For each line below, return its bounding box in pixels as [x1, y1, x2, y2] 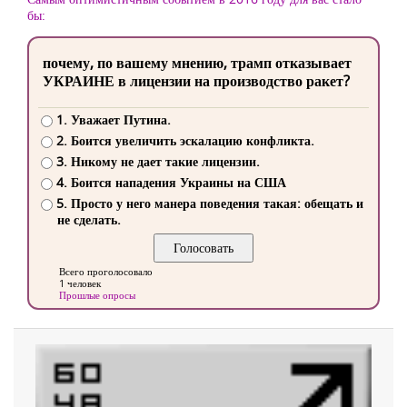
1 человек [59, 276, 101, 291]
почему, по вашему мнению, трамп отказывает [43, 53, 352, 73]
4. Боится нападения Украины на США [55, 174, 286, 192]
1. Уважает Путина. [55, 111, 171, 129]
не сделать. [57, 211, 121, 229]
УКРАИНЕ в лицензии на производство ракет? [43, 71, 350, 91]
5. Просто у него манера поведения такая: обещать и [55, 194, 363, 213]
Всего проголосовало [59, 264, 153, 279]
